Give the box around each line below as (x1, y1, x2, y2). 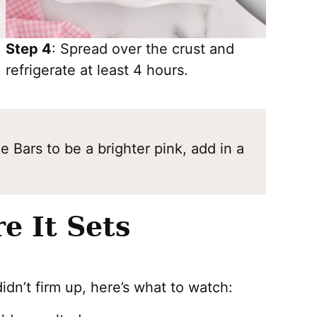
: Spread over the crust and (52, 40, 234, 57)
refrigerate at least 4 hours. (6, 61, 188, 79)
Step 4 (6, 40, 52, 57)
